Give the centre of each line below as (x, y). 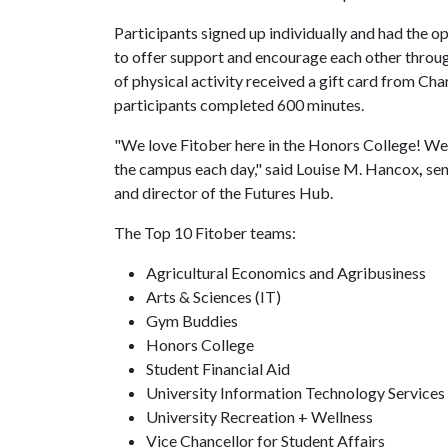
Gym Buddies (193, 320)
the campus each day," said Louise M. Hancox (266, 168)
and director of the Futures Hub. (223, 192)
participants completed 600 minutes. (239, 104)
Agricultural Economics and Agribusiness (287, 272)
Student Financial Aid (221, 368)
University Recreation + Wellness (262, 416)
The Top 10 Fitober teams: (206, 232)
